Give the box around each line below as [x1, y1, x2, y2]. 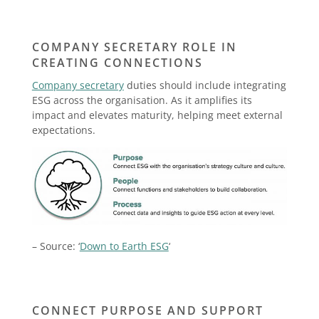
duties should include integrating [123, 78, 286, 93]
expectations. [31, 123, 95, 137]
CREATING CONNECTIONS [31, 55, 203, 71]
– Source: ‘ [31, 239, 80, 253]
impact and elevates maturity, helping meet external [31, 108, 283, 122]
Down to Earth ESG [79, 239, 169, 253]
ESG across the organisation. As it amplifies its [31, 93, 252, 108]
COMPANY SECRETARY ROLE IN [31, 39, 237, 56]
